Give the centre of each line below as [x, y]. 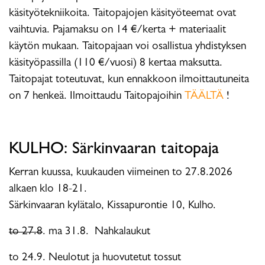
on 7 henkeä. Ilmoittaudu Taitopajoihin [97, 96]
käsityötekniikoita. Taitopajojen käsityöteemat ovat [122, 14]
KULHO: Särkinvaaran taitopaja [114, 150]
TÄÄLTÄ [204, 96]
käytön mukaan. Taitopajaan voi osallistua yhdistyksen [127, 47]
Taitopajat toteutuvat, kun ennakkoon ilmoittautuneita [129, 80]
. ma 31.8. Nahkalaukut [96, 232]
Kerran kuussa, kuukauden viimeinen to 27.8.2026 [121, 173]
